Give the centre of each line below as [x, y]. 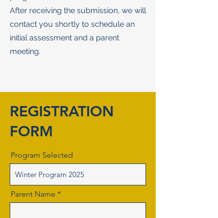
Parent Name [33, 194]
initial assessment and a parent [64, 38]
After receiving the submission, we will [78, 10]
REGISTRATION [62, 111]
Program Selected [42, 155]
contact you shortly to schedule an [72, 24]
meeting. [25, 51]
